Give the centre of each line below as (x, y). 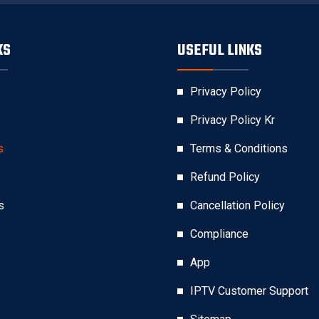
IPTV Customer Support (249, 291)
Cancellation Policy (237, 205)
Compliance (219, 234)
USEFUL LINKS (220, 51)
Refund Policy (225, 177)
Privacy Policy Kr (232, 120)
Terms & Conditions (239, 148)
